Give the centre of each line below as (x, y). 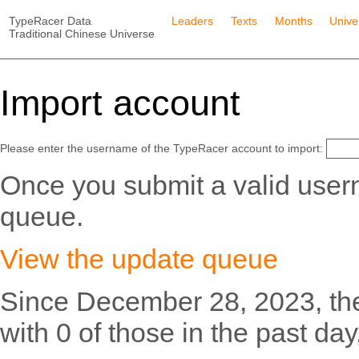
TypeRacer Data (50, 20)
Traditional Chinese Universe (81, 33)
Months (293, 20)
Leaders (193, 20)
